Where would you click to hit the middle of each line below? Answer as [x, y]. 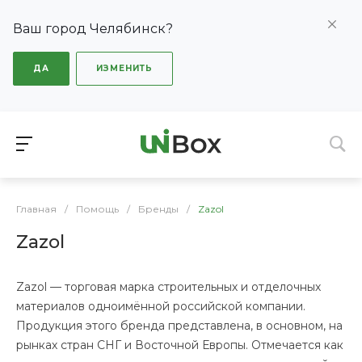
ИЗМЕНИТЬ [124, 68]
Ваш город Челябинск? [93, 29]
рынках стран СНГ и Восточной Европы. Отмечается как [180, 345]
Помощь [97, 209]
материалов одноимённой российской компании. [161, 306]
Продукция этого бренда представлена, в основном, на [179, 326]
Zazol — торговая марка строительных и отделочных [168, 287]
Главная [36, 209]
